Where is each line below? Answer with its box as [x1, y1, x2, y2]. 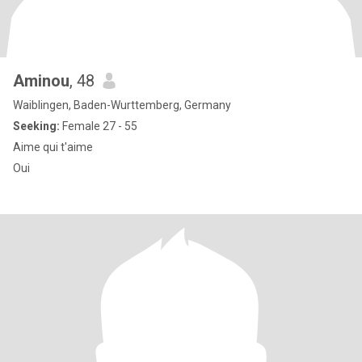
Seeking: [13, 120, 60, 133]
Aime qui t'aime [13, 141, 93, 154]
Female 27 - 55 [60, 120, 137, 133]
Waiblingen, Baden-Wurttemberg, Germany [13, 99, 231, 112]
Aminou [13, 71, 69, 90]
